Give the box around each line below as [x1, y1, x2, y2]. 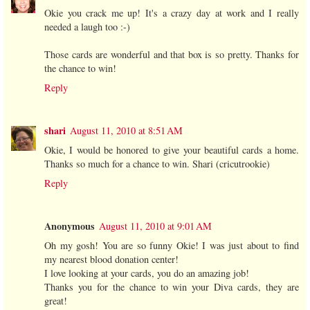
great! [44, 294, 67, 308]
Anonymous [44, 219, 95, 234]
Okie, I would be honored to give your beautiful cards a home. [44, 143, 299, 157]
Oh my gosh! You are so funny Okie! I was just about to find [44, 239, 299, 253]
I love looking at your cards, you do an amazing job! [44, 266, 249, 280]
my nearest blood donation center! [44, 253, 179, 266]
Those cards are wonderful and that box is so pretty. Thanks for [44, 48, 299, 62]
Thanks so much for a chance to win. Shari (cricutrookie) [44, 157, 270, 171]
